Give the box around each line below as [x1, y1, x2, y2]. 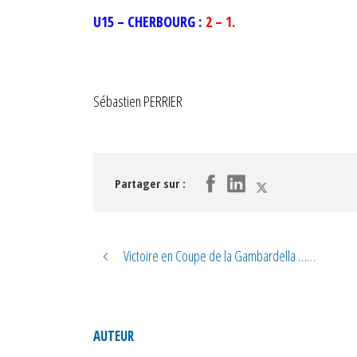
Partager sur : [115, 175, 186, 191]
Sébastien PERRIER [93, 92, 182, 111]
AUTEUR [93, 327, 134, 345]
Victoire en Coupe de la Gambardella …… [124, 246, 316, 265]
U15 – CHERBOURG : [93, 12, 206, 31]
